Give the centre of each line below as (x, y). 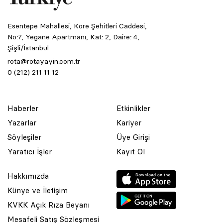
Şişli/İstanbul (28, 48)
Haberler (23, 108)
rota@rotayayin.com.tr (44, 61)
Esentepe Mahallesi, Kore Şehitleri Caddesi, (77, 26)
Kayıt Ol (131, 152)
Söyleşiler (24, 137)
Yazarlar (22, 123)
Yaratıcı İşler (30, 152)
